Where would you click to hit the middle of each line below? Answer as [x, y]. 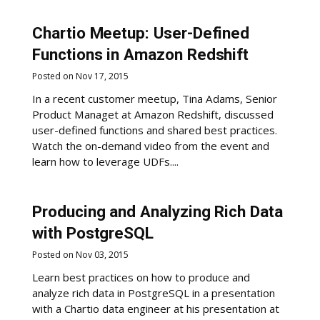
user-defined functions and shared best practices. [155, 130]
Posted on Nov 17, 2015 [81, 76]
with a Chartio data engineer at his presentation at [156, 309]
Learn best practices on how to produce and [141, 277]
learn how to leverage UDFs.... [106, 162]
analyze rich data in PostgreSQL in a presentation [154, 293]
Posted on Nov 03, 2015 [81, 254]
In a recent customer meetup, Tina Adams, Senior [155, 99]
